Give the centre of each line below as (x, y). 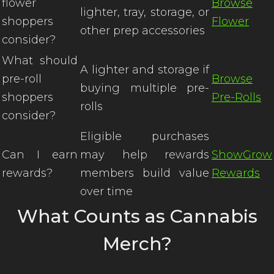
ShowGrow (242, 155)
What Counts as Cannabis (137, 216)
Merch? (137, 244)
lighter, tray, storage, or (145, 12)
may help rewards (145, 155)
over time (106, 191)
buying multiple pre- (145, 88)
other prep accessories (143, 31)
